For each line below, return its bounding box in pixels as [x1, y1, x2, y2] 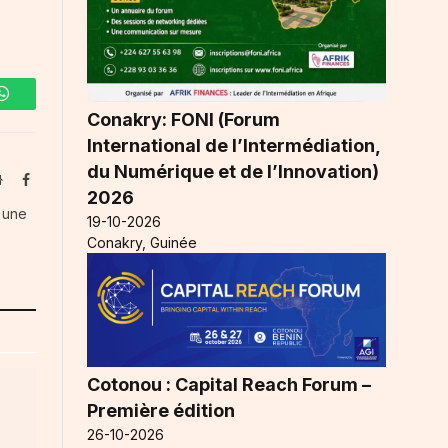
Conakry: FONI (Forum [87, 108, 280, 130]
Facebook [29, 172, 83, 187]
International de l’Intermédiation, [87, 134, 380, 156]
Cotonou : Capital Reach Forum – [87, 373, 371, 395]
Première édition [87, 399, 235, 421]
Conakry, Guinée [87, 233, 197, 251]
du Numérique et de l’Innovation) [87, 160, 379, 182]
